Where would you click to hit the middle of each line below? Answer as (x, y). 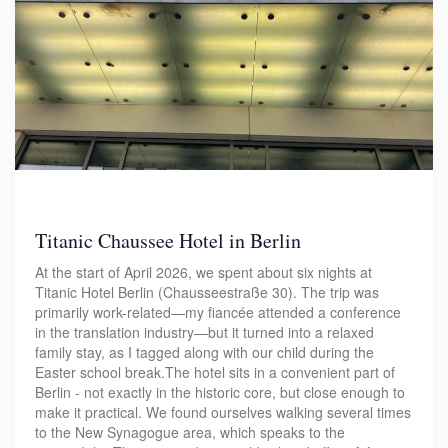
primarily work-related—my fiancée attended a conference (218, 311)
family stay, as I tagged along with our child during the (204, 351)
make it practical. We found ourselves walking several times (223, 411)
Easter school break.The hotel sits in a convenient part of (215, 371)
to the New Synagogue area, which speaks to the (190, 431)
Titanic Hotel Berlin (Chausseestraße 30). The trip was (207, 291)
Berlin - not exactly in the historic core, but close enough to (220, 391)
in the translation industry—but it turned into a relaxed (204, 331)
